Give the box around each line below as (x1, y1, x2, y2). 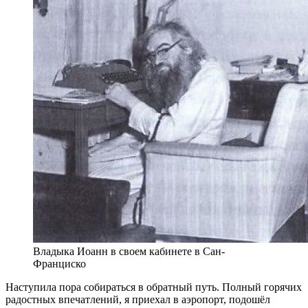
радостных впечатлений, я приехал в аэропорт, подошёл (5, 293, 270, 305)
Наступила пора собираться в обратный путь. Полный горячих (5, 280, 302, 293)
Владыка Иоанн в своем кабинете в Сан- (33, 245, 225, 257)
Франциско (33, 257, 86, 269)
